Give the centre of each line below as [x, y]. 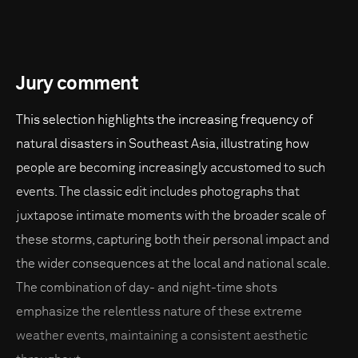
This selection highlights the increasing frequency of [165, 120]
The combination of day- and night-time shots [147, 288]
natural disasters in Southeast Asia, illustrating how [163, 144]
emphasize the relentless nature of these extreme [159, 312]
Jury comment [78, 84]
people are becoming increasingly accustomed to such [171, 168]
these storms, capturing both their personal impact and [173, 240]
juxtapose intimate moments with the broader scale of [171, 216]
